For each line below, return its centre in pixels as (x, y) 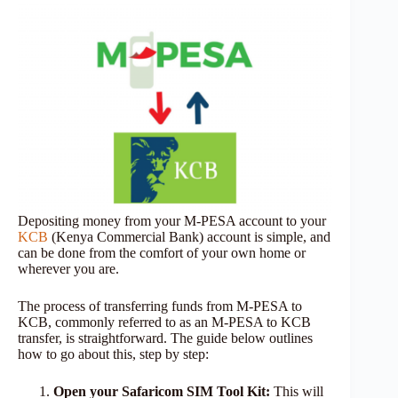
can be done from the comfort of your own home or (162, 252)
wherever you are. (70, 268)
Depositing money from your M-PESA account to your (172, 220)
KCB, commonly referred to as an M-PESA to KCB (164, 322)
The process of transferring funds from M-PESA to (160, 306)
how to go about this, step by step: (113, 354)
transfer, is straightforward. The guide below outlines (165, 338)
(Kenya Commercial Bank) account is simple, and (189, 236)
